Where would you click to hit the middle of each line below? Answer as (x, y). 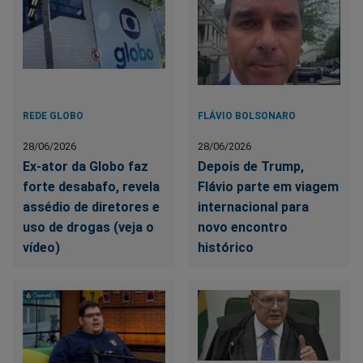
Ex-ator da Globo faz (85, 167)
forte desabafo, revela (91, 187)
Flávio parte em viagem (269, 187)
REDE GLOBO (53, 116)
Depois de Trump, (251, 167)
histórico (226, 248)
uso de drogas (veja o (88, 228)
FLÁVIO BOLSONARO (247, 116)
